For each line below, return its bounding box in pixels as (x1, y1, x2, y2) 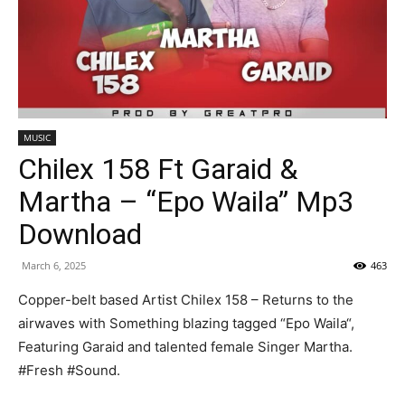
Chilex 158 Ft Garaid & (18, 152, 297, 186)
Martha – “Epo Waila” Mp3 (18, 184, 353, 219)
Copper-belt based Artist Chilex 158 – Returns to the (18, 291, 353, 308)
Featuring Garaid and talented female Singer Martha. (18, 338, 353, 355)
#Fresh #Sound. (18, 362, 120, 379)
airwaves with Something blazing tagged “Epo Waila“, (18, 315, 354, 332)
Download (18, 217, 142, 251)
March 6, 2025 (22, 259, 86, 272)
